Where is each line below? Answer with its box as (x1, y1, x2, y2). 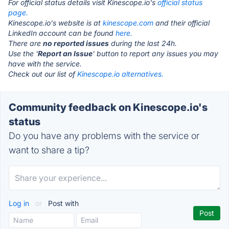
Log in (9, 199, 31, 208)
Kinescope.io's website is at (8, 18, 103, 27)
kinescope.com (103, 18, 153, 27)
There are (8, 39, 43, 48)
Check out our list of (8, 70, 77, 78)
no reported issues (43, 39, 109, 48)
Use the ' (8, 49, 38, 58)
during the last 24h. (109, 39, 177, 48)
